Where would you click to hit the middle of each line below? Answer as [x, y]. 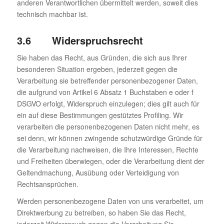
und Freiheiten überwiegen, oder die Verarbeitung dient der [110, 161]
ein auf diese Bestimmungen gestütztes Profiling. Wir [100, 115]
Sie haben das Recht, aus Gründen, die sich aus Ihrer [102, 57]
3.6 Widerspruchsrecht [80, 40]
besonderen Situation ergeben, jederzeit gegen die [97, 69]
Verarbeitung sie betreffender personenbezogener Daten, [107, 80]
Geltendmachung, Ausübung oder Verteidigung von [98, 172]
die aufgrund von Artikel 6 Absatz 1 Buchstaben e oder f [105, 92]
